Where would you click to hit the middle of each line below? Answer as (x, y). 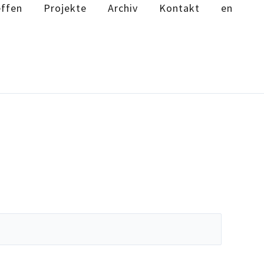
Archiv (123, 8)
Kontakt (179, 8)
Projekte (65, 8)
